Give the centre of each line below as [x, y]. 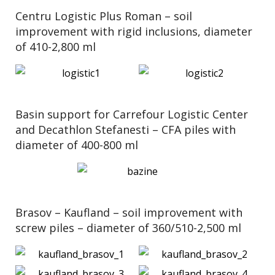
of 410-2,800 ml [56, 47]
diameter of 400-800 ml [77, 145]
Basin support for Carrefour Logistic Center [132, 114]
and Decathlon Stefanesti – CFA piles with [126, 130]
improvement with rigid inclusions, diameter [134, 31]
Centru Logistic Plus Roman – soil [104, 16]
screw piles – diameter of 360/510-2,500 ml [128, 228]
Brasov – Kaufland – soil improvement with [129, 212]
